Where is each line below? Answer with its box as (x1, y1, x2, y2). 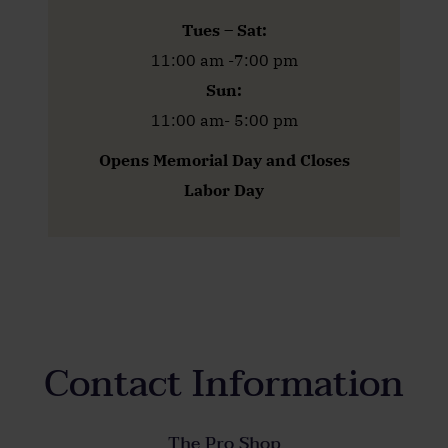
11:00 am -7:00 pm (150, 49, 298, 70)
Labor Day (184, 179, 264, 200)
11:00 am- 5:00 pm (150, 109, 298, 130)
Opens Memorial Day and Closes (98, 149, 350, 170)
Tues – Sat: (181, 19, 267, 40)
